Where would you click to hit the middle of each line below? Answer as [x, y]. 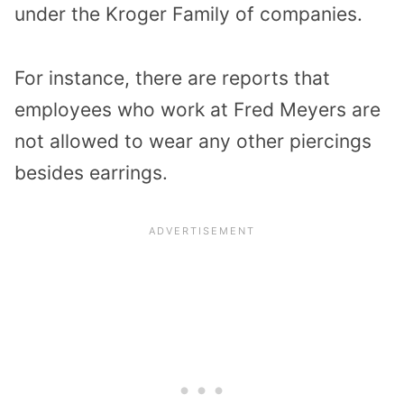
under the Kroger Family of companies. [188, 14]
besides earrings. [91, 172]
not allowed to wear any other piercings [193, 141]
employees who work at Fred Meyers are [197, 109]
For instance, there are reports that [172, 78]
